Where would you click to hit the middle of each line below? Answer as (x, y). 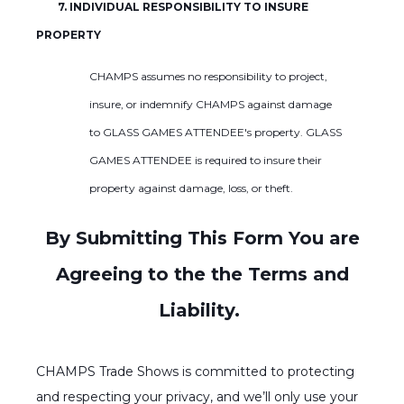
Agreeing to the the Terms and (202, 274)
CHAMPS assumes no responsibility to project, (208, 76)
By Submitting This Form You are (202, 238)
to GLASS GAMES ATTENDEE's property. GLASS (215, 132)
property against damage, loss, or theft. (191, 188)
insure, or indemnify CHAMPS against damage (210, 104)
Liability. (202, 310)
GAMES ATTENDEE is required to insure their (205, 160)
